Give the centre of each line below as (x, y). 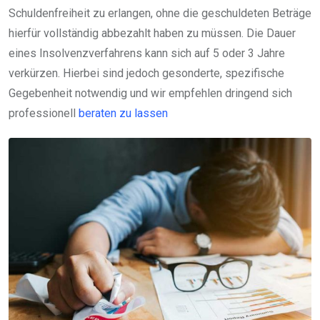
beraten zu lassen (123, 114)
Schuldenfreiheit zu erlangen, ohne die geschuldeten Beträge (160, 14)
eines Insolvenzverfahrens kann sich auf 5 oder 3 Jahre (147, 54)
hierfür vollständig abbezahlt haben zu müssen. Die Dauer (152, 34)
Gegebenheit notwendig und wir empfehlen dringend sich (150, 94)
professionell (44, 114)
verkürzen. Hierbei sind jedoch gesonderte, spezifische (146, 74)
